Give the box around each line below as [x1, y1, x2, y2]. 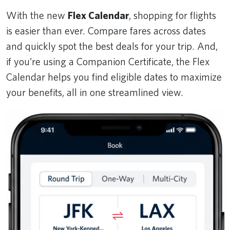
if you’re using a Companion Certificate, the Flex [6, 55, 209, 68]
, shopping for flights [129, 9, 216, 22]
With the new [6, 9, 68, 22]
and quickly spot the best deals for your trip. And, [6, 40, 218, 52]
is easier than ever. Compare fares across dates [6, 24, 206, 37]
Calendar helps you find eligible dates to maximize [6, 70, 222, 83]
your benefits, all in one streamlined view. [6, 86, 187, 99]
